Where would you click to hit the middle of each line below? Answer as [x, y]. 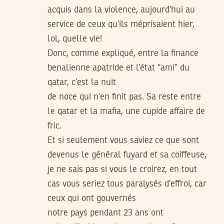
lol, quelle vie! [75, 39]
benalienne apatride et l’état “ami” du [118, 68]
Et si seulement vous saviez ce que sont [123, 141]
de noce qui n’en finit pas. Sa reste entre [124, 97]
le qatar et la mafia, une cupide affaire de [126, 112]
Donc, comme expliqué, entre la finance [123, 54]
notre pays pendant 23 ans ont [105, 213]
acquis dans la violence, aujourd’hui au [121, 10]
